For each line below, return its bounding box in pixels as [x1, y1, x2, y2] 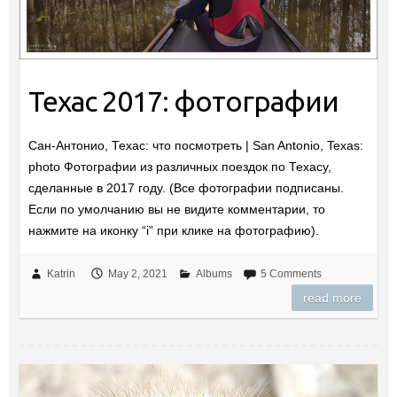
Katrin [46, 268, 75, 281]
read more [303, 291, 362, 306]
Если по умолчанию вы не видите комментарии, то [27, 202, 325, 217]
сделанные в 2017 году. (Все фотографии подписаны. [27, 181, 344, 196]
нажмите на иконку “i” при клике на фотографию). [27, 223, 319, 238]
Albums [195, 268, 232, 281]
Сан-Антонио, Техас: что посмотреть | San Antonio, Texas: [27, 138, 363, 153]
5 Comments [260, 268, 322, 281]
